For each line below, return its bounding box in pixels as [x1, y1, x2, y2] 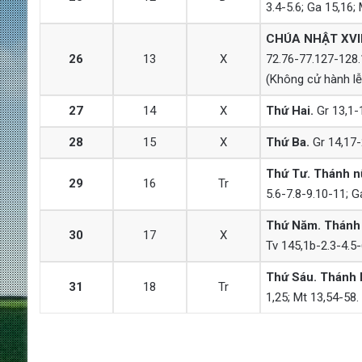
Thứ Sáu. [265, 269, 317, 284]
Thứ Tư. [265, 166, 310, 181]
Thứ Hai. [265, 103, 314, 118]
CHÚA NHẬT [265, 31, 338, 46]
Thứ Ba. [265, 134, 309, 149]
